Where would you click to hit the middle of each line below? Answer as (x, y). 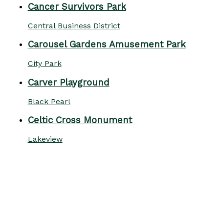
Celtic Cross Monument (80, 120)
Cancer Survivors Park (77, 7)
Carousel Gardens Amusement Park (107, 45)
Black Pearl (49, 101)
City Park (44, 64)
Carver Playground (68, 82)
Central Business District (74, 25)
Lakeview (45, 139)
